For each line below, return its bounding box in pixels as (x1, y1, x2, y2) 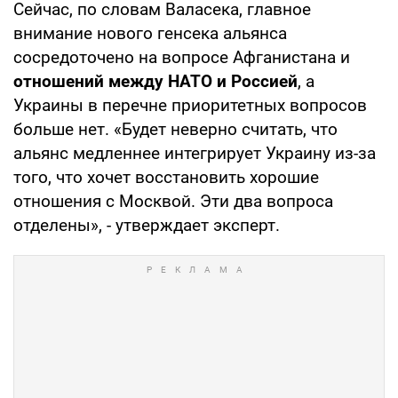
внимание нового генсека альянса (13, 22, 287, 44)
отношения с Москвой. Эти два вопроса (13, 190, 333, 211)
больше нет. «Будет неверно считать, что (13, 118, 338, 139)
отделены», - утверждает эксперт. (13, 214, 280, 235)
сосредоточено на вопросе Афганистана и (13, 46, 350, 68)
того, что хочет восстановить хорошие (13, 166, 319, 187)
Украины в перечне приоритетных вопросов (13, 94, 367, 115)
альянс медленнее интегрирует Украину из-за (13, 142, 376, 163)
